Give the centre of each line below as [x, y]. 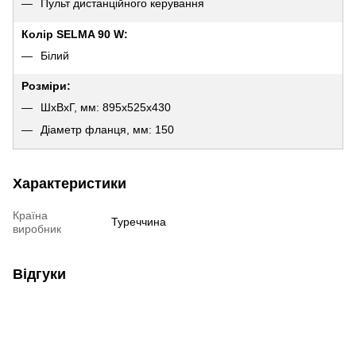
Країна [30, 215]
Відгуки [39, 274]
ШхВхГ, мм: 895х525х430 [106, 107]
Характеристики [70, 183]
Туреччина [139, 221]
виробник [37, 228]
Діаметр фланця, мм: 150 [107, 129]
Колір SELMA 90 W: [75, 34]
